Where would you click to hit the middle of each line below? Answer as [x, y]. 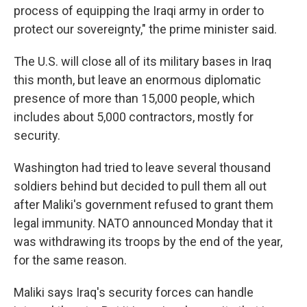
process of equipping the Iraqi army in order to [139, 11]
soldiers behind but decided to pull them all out [140, 186]
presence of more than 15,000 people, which [134, 99]
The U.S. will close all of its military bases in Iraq [143, 62]
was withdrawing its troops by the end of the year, [148, 242]
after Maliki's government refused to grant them [144, 205]
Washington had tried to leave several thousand [142, 168]
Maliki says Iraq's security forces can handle [134, 293]
